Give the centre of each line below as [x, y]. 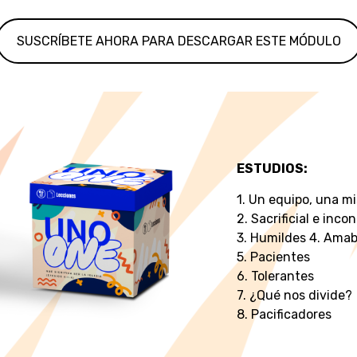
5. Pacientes [273, 257]
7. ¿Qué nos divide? [294, 296]
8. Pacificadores [284, 315]
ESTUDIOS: [272, 169]
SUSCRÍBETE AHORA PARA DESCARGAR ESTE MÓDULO [178, 41]
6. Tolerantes [275, 277]
